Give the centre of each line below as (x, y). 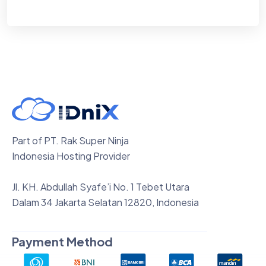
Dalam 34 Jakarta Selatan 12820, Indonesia (105, 202)
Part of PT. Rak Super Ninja (70, 141)
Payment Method (62, 242)
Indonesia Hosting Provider (71, 156)
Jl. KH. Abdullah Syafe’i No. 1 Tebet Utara (101, 187)
